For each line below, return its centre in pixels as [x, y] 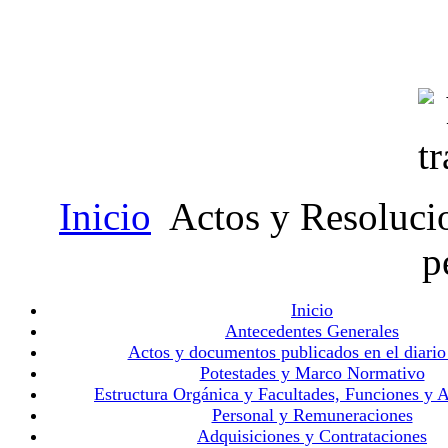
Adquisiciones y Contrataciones [312, 436]
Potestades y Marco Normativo [312, 373]
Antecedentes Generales [312, 331]
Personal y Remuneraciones [312, 415]
